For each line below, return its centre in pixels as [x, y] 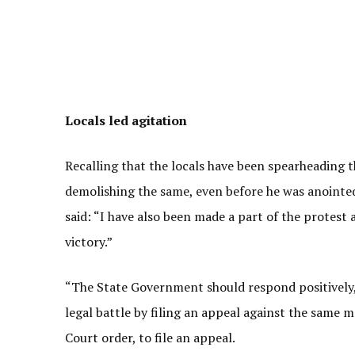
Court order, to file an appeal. [150, 338]
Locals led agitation [126, 120]
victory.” [89, 242]
